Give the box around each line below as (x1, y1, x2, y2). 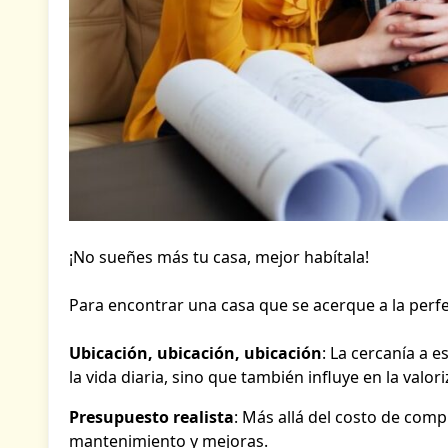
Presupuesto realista (69, 406, 234, 429)
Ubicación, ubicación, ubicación (69, 342, 322, 365)
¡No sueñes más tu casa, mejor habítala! (69, 246, 369, 269)
